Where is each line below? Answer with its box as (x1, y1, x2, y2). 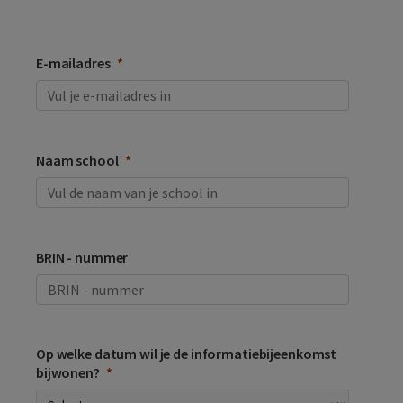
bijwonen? (36, 363, 100, 382)
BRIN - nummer (36, 248, 129, 267)
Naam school (36, 151, 119, 170)
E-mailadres (36, 54, 111, 73)
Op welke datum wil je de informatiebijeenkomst (36, 345, 337, 363)
